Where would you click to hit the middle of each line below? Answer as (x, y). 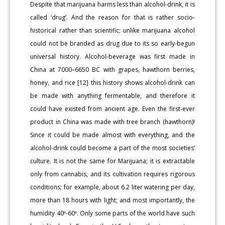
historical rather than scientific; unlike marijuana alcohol (113, 30)
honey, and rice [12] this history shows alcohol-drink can (113, 82)
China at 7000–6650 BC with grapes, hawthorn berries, (113, 69)
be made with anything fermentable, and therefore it (113, 95)
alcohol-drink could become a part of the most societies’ (113, 148)
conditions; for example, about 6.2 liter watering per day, (113, 187)
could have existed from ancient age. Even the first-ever (113, 108)
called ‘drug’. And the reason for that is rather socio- (113, 17)
